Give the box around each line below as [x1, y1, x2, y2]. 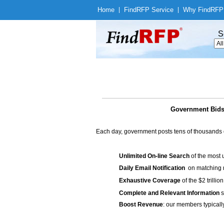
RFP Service [136, 6, 173, 13]
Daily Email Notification [119, 164, 185, 171]
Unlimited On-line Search [119, 152, 189, 159]
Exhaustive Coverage [119, 177, 180, 184]
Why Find [183, 6, 210, 13]
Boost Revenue [119, 201, 163, 208]
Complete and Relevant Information [119, 189, 219, 196]
